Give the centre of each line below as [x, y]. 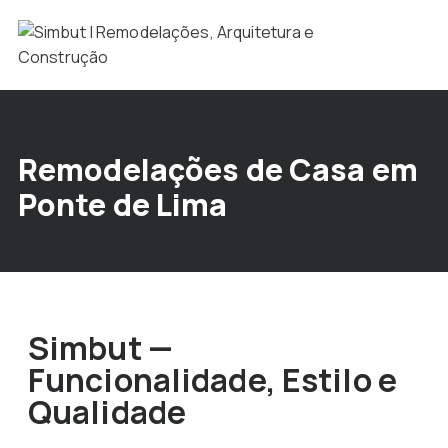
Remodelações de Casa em [217, 169]
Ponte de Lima [122, 204]
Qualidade [107, 412]
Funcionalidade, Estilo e [212, 380]
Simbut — [100, 348]
